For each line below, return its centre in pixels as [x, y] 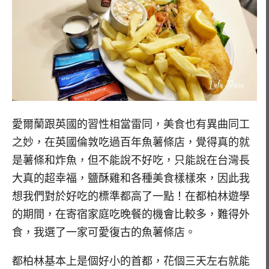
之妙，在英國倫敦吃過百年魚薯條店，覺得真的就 [131, 142]
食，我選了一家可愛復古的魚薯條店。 [104, 232]
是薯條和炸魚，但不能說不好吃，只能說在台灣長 [131, 160]
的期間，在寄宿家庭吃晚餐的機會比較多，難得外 [131, 214]
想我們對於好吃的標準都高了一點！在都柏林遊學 [131, 196]
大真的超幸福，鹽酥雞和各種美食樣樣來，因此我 [131, 178]
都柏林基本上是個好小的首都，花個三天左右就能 [131, 261]
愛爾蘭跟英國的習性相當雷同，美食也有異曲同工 [131, 124]
